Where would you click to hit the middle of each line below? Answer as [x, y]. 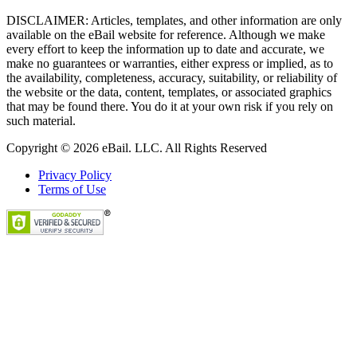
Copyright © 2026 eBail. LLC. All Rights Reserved [137, 147]
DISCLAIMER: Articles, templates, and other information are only [174, 20]
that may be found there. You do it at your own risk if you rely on [170, 106]
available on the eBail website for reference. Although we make [166, 34]
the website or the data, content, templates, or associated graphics [169, 92]
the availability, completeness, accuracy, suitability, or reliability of [172, 77]
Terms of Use [72, 189]
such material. [41, 120]
